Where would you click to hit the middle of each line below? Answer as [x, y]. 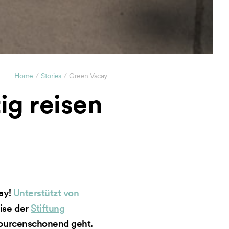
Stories [51, 76]
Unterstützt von [46, 193]
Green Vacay [88, 76]
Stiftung [48, 208]
